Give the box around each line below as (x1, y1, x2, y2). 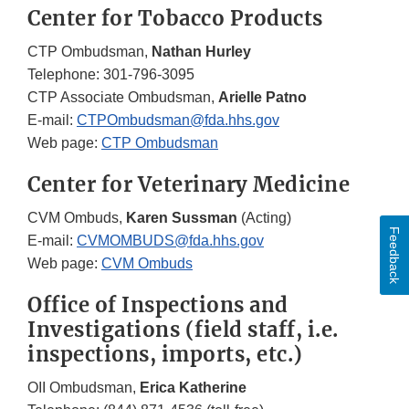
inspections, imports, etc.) (27, 341, 303, 368)
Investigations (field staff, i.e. (27, 317, 339, 343)
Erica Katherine (140, 380, 246, 396)
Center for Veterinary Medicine (27, 172, 350, 198)
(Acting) (241, 210, 291, 226)
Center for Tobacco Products (27, 5, 323, 32)
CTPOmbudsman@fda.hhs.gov (77, 112, 279, 129)
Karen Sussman (126, 210, 241, 226)
